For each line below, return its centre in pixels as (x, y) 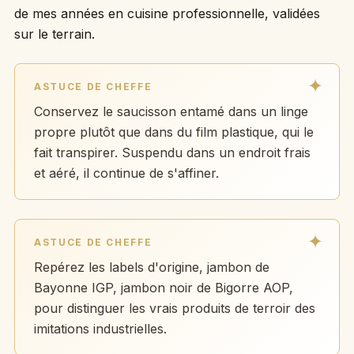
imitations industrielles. (100, 328)
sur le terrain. (54, 34)
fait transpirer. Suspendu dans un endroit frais (172, 152)
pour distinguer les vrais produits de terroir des (174, 308)
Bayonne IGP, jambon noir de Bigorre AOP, (163, 287)
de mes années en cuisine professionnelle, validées (167, 13)
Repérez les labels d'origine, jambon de (151, 267)
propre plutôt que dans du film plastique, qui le (173, 132)
